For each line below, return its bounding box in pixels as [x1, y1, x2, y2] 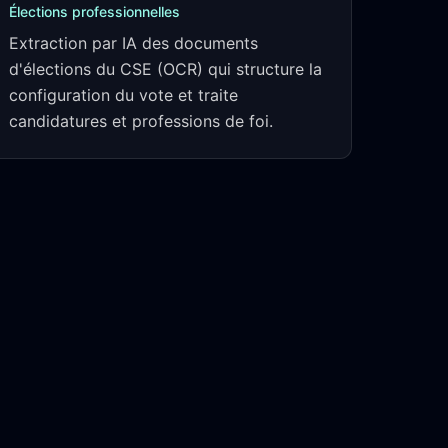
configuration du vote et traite [9, 85, 238, 105]
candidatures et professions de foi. [9, 111, 273, 131]
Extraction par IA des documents [9, 33, 258, 53]
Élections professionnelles [9, 3, 180, 20]
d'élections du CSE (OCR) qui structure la [9, 59, 322, 79]
